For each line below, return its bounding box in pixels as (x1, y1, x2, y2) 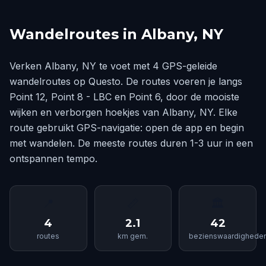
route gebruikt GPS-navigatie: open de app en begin (9, 122, 244, 134)
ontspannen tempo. (9, 153, 97, 164)
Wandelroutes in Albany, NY (9, 26, 223, 43)
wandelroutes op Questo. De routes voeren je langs (9, 75, 242, 87)
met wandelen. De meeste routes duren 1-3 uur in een (9, 137, 253, 149)
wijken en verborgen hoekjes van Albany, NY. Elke (9, 106, 237, 118)
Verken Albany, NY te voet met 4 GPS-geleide (9, 60, 217, 72)
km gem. (118, 232, 148, 240)
